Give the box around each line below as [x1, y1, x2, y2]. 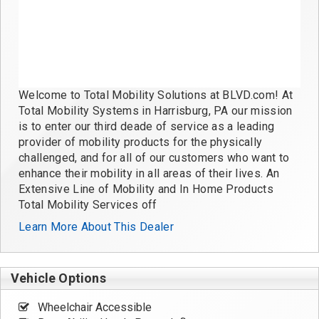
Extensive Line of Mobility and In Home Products [19, 182, 274, 196]
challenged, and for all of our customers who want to [19, 150, 290, 164]
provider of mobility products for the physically [19, 135, 263, 149]
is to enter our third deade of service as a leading [19, 119, 275, 133]
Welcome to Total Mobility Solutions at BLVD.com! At [19, 88, 293, 102]
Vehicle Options [11, 271, 106, 286]
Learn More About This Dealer [19, 219, 174, 234]
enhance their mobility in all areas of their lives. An [19, 166, 280, 180]
